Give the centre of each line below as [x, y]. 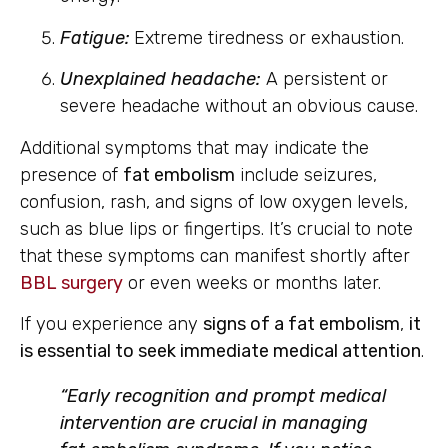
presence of [71, 174]
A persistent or [324, 79]
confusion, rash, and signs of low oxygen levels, [214, 201]
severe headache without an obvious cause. [239, 106]
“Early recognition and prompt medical [223, 396]
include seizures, [306, 174]
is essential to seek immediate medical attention [220, 351]
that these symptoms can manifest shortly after [215, 255]
